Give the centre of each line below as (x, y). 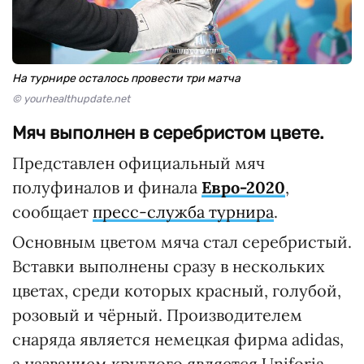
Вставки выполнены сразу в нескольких (169, 266)
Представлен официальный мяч (139, 163)
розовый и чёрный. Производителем (157, 315)
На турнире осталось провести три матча (126, 79)
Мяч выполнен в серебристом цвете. (168, 133)
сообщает (52, 212)
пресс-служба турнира (183, 212)
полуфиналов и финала (107, 188)
